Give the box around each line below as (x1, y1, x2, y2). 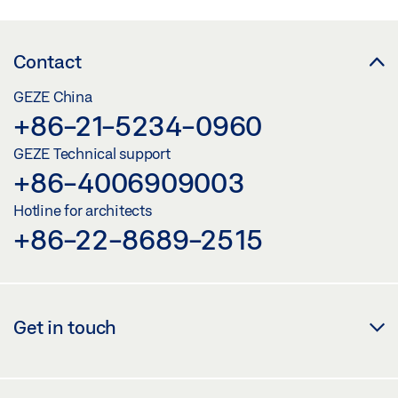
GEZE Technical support (13, 144, 171, 162)
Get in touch (13, 315, 116, 338)
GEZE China (13, 87, 92, 105)
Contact (13, 50, 82, 72)
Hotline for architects (13, 201, 152, 219)
